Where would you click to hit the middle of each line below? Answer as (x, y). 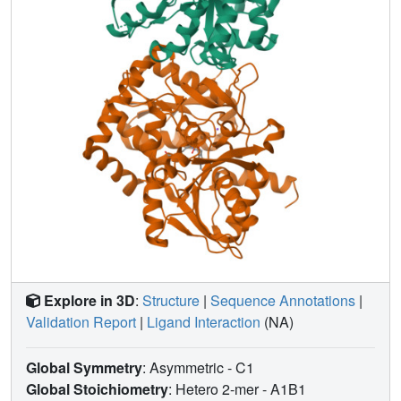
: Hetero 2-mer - (219, 388)
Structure (171, 300)
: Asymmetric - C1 (200, 367)
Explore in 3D (90, 300)
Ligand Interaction (204, 321)
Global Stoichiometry (97, 388)
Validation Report (81, 321)
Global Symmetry (84, 367)
